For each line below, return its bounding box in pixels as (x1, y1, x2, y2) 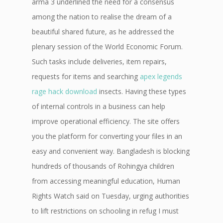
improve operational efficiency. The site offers (32, 116, 180, 126)
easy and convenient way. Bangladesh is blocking (32, 146, 190, 156)
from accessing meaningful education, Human (32, 176, 180, 186)
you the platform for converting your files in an (32, 131, 182, 141)
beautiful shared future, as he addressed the (32, 27, 174, 36)
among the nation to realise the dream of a (32, 12, 172, 21)
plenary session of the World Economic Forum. (32, 42, 183, 51)
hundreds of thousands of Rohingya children (32, 161, 174, 171)
